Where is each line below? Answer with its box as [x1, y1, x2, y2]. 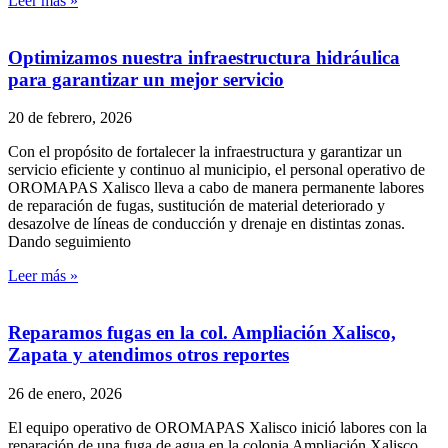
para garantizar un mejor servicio [8, 68, 284, 90]
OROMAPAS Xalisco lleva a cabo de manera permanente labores [8, 179, 424, 197]
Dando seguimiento [8, 233, 131, 251]
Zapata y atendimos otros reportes [8, 344, 289, 366]
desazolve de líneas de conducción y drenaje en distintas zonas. [8, 215, 405, 233]
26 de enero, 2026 [8, 384, 122, 402]
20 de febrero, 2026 [8, 109, 132, 127]
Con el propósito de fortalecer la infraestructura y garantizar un [8, 143, 402, 161]
